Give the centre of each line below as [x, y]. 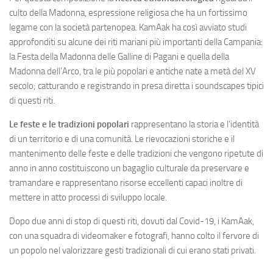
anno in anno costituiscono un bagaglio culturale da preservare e [129, 168]
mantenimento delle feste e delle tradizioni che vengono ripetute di [136, 153]
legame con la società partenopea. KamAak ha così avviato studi [128, 27]
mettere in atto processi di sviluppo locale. [88, 197]
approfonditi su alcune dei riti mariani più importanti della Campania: [136, 42]
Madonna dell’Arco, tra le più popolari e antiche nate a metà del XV [133, 71]
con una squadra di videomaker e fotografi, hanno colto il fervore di [134, 236]
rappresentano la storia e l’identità [195, 124]
